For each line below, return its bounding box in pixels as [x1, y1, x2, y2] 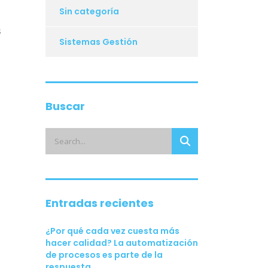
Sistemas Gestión [59, 36, 138, 48]
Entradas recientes [45, 196, 154, 211]
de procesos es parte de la [45, 249, 163, 261]
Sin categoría [59, 5, 119, 18]
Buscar [45, 99, 85, 114]
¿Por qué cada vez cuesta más [45, 225, 179, 237]
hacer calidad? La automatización [45, 237, 198, 249]
